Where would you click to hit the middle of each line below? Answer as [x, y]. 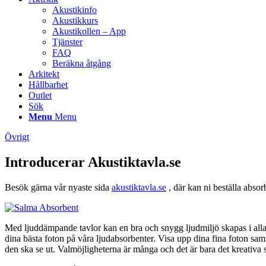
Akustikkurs [75, 20]
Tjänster [67, 42]
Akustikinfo [75, 10]
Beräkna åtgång [82, 63]
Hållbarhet [48, 85]
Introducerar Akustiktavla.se [93, 162]
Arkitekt [44, 74]
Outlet [40, 95]
